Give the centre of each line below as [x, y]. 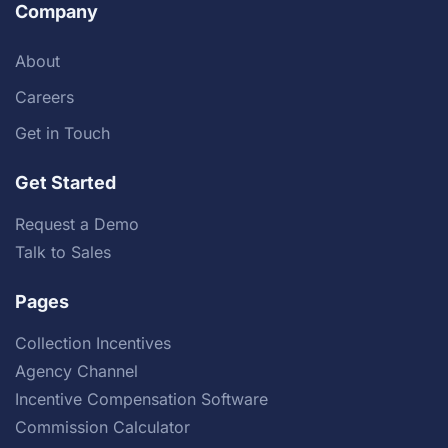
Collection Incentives [93, 343]
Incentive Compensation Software [141, 399]
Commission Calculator [102, 427]
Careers [44, 97]
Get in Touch [62, 133]
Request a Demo [77, 224]
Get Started [65, 182]
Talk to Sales [63, 252]
